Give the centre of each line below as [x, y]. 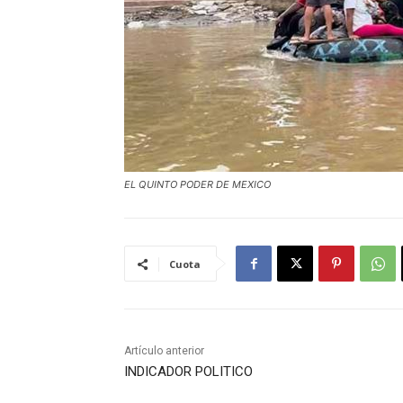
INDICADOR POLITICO [188, 372]
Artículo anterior [164, 351]
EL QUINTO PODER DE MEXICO [197, 185]
